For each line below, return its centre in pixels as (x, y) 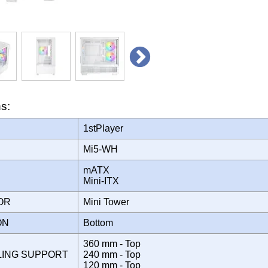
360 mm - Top (112, 243)
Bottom (100, 223)
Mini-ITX (103, 181)
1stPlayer (107, 128)
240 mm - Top (112, 254)
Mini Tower (109, 202)
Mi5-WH (104, 149)
